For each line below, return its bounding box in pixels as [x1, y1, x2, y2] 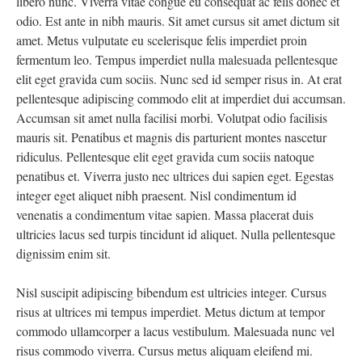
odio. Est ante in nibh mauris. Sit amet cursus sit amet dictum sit [16, 12, 339, 29]
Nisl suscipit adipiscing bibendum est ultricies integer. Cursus [16, 284, 326, 301]
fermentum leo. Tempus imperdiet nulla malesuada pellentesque [16, 51, 338, 68]
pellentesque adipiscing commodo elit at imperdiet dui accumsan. [16, 90, 346, 107]
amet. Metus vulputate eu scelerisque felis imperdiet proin [16, 32, 307, 48]
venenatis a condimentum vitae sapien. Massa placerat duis [16, 206, 314, 223]
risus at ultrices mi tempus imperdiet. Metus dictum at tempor [16, 303, 325, 320]
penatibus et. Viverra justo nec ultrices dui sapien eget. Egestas [16, 167, 334, 184]
